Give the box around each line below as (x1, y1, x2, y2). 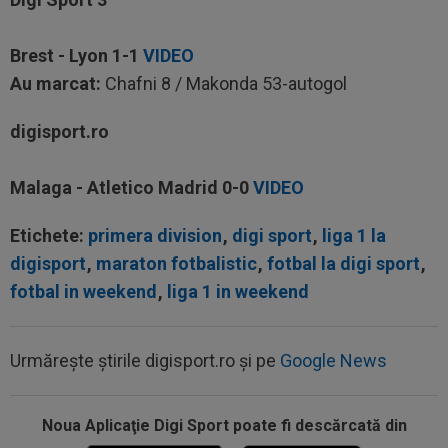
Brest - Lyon (10, 45, 112, 66)
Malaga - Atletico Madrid (10, 177, 222, 198)
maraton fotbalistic (96, 253, 257, 274)
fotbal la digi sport (267, 253, 420, 274)
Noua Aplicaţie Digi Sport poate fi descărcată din (41, 416, 407, 435)
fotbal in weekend (10, 281, 157, 302)
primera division (88, 225, 222, 246)
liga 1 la (322, 225, 386, 246)
